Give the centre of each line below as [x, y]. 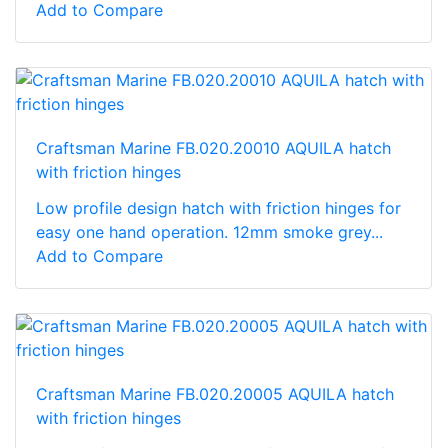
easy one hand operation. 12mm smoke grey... [209, 231]
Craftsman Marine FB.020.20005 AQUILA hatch [215, 393]
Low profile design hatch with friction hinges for [218, 207]
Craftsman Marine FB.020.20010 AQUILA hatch [213, 147]
